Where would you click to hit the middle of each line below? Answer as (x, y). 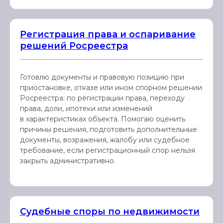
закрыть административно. (68, 161)
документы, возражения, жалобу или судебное (105, 140)
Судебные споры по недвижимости (110, 212)
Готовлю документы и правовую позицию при (102, 77)
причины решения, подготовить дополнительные (109, 129)
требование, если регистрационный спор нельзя (108, 150)
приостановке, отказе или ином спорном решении (111, 88)
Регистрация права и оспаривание (108, 34)
